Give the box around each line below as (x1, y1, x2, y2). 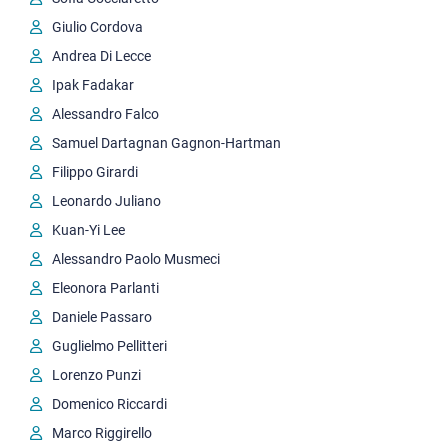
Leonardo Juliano (52, 193, 161, 209)
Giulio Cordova (52, 19, 143, 35)
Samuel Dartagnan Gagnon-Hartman (52, 135, 281, 151)
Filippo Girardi (52, 164, 138, 180)
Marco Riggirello (52, 425, 152, 441)
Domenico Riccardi (52, 396, 167, 412)
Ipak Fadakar (52, 77, 134, 93)
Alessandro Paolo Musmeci (52, 251, 220, 267)
